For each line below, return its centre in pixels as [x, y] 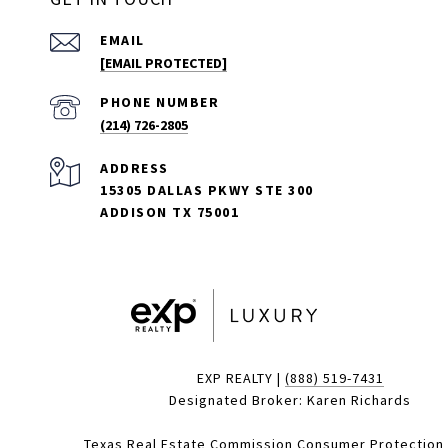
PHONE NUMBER [159, 101]
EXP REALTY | [240, 377]
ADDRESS [134, 167]
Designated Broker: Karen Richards [290, 399]
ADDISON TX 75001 [169, 211]
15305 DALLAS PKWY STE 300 [209, 189]
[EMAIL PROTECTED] [163, 62]
